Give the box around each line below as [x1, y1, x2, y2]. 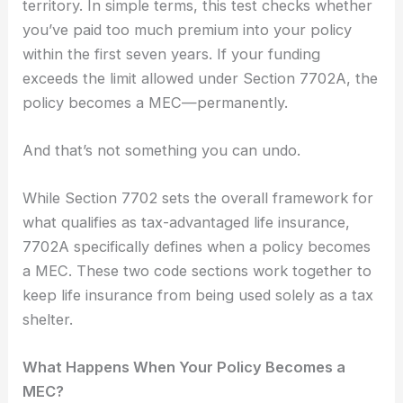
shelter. [22, 310, 74, 328]
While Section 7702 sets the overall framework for [22, 189, 374, 207]
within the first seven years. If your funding [22, 44, 321, 63]
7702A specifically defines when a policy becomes [22, 237, 372, 255]
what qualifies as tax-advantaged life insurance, [22, 213, 351, 231]
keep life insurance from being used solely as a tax [22, 286, 374, 304]
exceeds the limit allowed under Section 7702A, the [22, 68, 379, 87]
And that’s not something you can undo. [22, 140, 301, 159]
